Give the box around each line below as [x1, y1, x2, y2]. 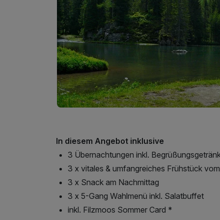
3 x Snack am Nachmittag [68, 177, 159, 187]
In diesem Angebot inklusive [56, 136, 164, 146]
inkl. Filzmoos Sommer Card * [68, 204, 172, 215]
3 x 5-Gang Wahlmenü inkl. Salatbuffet [68, 191, 204, 201]
